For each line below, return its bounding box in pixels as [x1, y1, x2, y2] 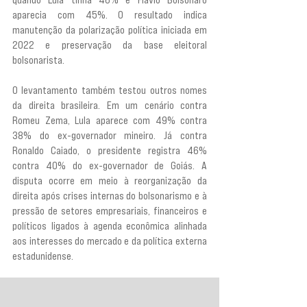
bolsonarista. [12, 53, 64, 66]
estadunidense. [12, 249, 73, 262]
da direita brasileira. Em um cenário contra [12, 98, 207, 112]
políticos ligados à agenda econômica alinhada [12, 219, 207, 232]
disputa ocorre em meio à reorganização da [12, 173, 207, 187]
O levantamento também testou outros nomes [12, 83, 207, 97]
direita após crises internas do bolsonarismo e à [12, 188, 207, 202]
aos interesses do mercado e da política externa [12, 234, 207, 247]
